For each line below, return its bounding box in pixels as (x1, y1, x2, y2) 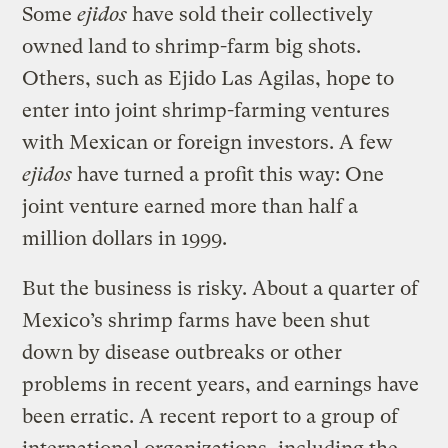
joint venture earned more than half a (22, 194, 359, 218)
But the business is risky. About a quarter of (22, 276, 419, 300)
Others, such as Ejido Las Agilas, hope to (22, 66, 395, 90)
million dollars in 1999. (22, 226, 228, 250)
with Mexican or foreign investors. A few (22, 130, 394, 154)
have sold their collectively (127, 2, 374, 26)
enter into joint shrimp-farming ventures (22, 98, 391, 122)
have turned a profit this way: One (72, 162, 385, 186)
